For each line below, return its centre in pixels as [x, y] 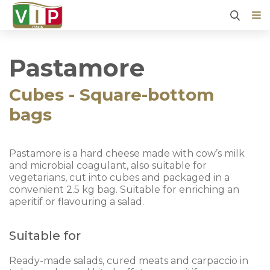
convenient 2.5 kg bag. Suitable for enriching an [124, 190]
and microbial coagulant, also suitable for [108, 165]
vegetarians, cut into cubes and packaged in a [119, 177]
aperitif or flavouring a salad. [77, 202]
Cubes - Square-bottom [111, 95]
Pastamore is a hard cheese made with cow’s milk [127, 153]
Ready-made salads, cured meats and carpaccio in [129, 261]
